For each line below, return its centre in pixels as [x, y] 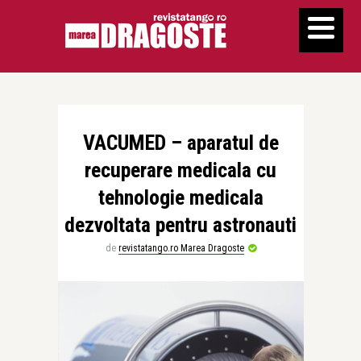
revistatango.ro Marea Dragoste [181, 248]
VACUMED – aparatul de [180, 143]
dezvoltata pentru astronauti [180, 225]
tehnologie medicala [180, 197]
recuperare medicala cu [180, 170]
